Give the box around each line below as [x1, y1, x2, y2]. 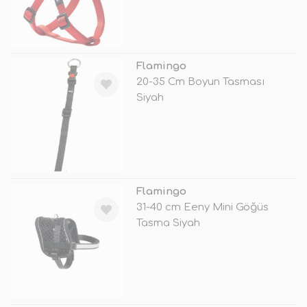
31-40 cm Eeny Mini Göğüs [136, 201, 269, 214]
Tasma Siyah [136, 217, 200, 230]
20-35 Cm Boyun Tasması [136, 76, 265, 88]
